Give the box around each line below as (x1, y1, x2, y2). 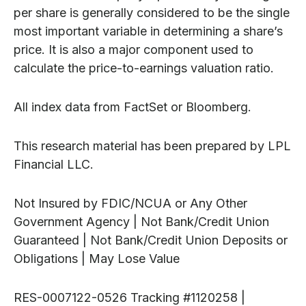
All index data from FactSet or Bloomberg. (14, 100, 251, 115)
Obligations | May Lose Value (14, 251, 180, 266)
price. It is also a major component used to (14, 42, 253, 57)
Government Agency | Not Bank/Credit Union (14, 214, 269, 229)
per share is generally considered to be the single (14, 5, 290, 20)
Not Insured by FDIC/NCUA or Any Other (14, 196, 247, 211)
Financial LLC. (14, 157, 94, 172)
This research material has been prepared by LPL (14, 139, 291, 154)
